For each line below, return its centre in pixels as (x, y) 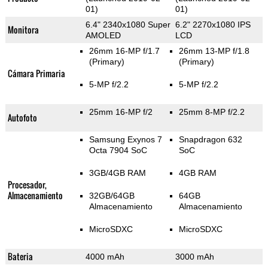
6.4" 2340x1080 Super (128, 25)
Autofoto (22, 118)
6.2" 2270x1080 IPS (213, 25)
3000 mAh (194, 257)
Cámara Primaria (36, 74)
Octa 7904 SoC (118, 150)
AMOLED (103, 36)
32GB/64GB (112, 196)
